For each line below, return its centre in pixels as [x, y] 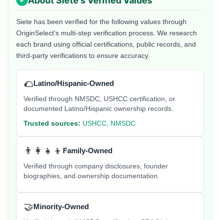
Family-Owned [88, 151]
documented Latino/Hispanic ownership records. [98, 109]
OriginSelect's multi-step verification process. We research [107, 33]
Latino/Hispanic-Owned [74, 83]
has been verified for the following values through [109, 22]
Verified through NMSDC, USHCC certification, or [99, 99]
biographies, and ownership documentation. [92, 176]
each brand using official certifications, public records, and [106, 44]
